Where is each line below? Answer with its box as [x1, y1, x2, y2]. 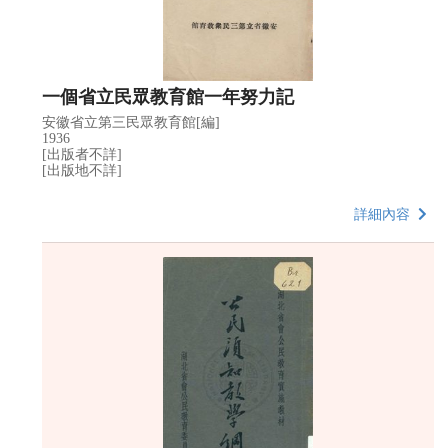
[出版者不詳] [42, 146, 122, 162]
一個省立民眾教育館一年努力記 [42, 84, 294, 107]
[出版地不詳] [42, 162, 122, 178]
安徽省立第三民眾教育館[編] [42, 114, 220, 130]
